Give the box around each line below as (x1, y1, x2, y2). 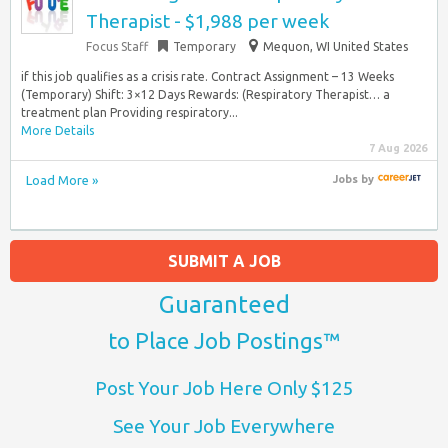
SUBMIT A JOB (167, 251, 281, 270)
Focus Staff (86, 40, 148, 53)
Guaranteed (158, 290, 290, 318)
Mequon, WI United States (263, 40, 408, 53)
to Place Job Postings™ (108, 327, 340, 353)
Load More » (26, 173, 98, 187)
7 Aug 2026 (369, 142, 427, 154)
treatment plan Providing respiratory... (21, 106, 238, 119)
